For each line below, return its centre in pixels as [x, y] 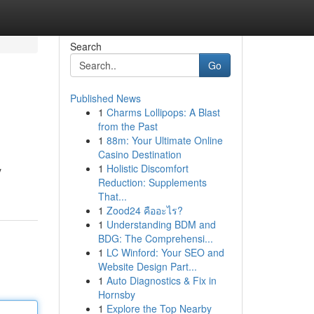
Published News [105, 98]
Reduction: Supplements [152, 182]
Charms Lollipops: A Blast [163, 112]
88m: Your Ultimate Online [164, 140]
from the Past [128, 126]
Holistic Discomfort [147, 168]
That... [112, 196]
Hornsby [116, 294]
